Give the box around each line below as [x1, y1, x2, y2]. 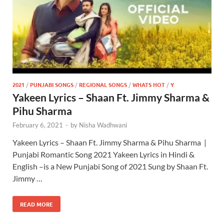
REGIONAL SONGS [79, 80, 127, 88]
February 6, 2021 [12, 120, 63, 129]
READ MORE [20, 199, 53, 208]
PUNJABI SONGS [30, 80, 73, 88]
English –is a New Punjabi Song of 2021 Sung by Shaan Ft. [12, 161, 208, 171]
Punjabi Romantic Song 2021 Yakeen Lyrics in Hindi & [12, 149, 194, 159]
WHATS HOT [132, 80, 165, 88]
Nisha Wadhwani [79, 120, 127, 129]
